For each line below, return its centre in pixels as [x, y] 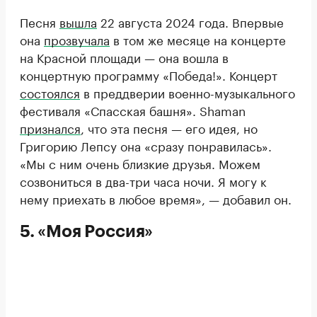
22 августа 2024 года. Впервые [190, 21]
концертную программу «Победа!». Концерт [149, 74]
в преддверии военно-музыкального [188, 92]
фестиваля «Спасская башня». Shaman [133, 109]
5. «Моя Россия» [87, 231]
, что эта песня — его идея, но [169, 127]
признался [50, 127]
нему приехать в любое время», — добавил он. [156, 198]
